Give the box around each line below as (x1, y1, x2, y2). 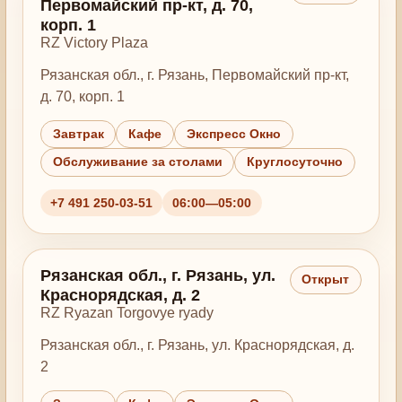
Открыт (301, 273, 350, 287)
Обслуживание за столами (52, 155, 223, 170)
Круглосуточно (247, 155, 344, 170)
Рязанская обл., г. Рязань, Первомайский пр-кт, (39, 66, 349, 83)
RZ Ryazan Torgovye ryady (39, 305, 214, 321)
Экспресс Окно (186, 127, 281, 142)
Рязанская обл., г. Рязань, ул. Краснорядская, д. (39, 336, 354, 353)
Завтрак (52, 127, 104, 142)
